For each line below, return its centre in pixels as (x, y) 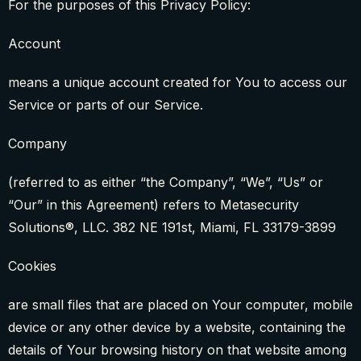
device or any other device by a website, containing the (177, 328)
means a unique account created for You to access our (178, 83)
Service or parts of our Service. (106, 105)
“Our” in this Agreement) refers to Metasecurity (154, 205)
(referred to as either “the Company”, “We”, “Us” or (166, 183)
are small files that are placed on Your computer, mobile (180, 305)
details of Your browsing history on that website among (177, 350)
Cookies (32, 266)
